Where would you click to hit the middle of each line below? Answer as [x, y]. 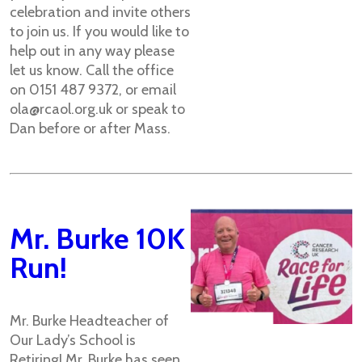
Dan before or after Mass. [90, 128]
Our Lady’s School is [73, 340]
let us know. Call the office [92, 70]
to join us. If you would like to [99, 32]
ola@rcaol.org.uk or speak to [97, 109]
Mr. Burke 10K [97, 238]
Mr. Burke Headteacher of [89, 321]
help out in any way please [92, 51]
